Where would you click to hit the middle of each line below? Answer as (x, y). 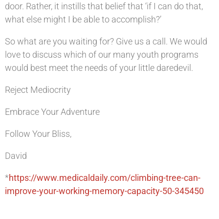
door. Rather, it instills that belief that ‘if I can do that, (104, 6)
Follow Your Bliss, (38, 134)
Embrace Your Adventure (52, 112)
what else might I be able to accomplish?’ (83, 19)
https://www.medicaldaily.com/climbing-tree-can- (105, 178)
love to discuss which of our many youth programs (102, 55)
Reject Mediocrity (38, 90)
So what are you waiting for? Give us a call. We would (106, 41)
